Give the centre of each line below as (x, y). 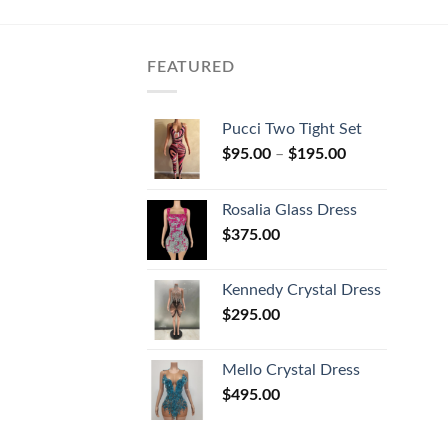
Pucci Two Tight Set (292, 129)
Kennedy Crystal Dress (301, 290)
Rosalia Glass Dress (289, 210)
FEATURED (191, 66)
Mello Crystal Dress (291, 370)
